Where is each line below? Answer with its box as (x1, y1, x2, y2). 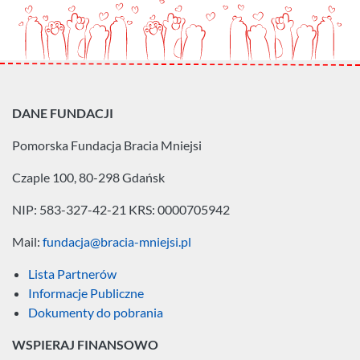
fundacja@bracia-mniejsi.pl (43, 233, 191, 249)
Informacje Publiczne (28, 284, 144, 301)
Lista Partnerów (28, 265, 117, 281)
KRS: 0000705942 (129, 201, 230, 217)
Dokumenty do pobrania (28, 304, 163, 320)
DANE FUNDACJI (12, 104, 113, 121)
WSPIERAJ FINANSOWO (12, 336, 158, 352)
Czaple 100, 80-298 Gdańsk (12, 169, 165, 185)
